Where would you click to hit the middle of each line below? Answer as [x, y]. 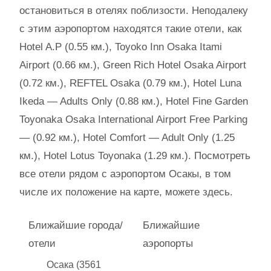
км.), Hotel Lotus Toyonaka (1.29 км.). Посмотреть [135, 156]
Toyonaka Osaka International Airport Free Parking [133, 119]
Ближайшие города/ [76, 225]
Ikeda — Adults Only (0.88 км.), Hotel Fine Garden [134, 101]
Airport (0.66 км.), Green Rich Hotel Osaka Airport [133, 65]
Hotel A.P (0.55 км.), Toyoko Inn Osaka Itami [121, 47]
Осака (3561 [74, 265]
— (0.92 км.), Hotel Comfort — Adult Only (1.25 [127, 138]
